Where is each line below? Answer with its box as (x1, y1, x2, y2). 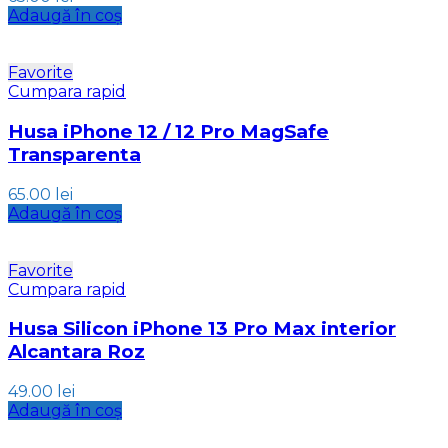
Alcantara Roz (8, 340, 145, 364)
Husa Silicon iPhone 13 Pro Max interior (8, 317, 396, 341)
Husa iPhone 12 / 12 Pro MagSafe (8, 119, 329, 143)
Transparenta (8, 142, 141, 166)
